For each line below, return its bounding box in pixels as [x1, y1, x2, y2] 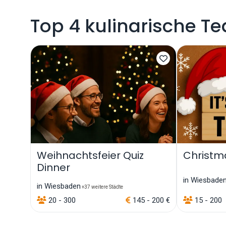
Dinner [37, 160, 70, 175]
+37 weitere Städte [81, 184, 123, 190]
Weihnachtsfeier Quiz [37, 148, 144, 162]
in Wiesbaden [37, 181, 81, 191]
